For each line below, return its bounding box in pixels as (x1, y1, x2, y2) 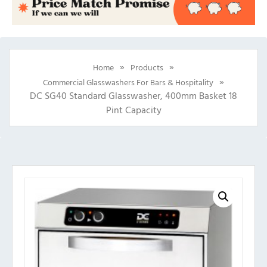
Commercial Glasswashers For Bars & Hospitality (43, 76, 213, 89)
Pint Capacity (105, 103, 162, 117)
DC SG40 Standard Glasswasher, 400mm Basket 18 (30, 88, 237, 103)
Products (131, 60, 163, 73)
